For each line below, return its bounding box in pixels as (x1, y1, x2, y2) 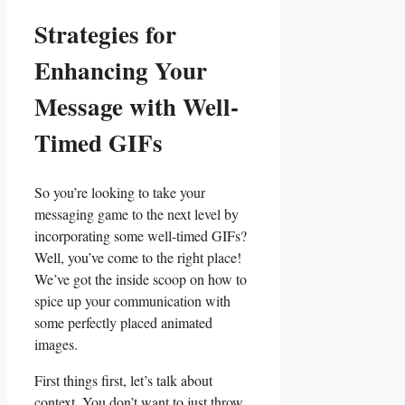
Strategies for (34, 16, 176, 52)
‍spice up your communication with (34, 290, 231, 310)
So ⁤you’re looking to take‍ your (34, 182, 205, 202)
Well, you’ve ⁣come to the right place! (34, 247, 241, 267)
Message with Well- (34, 89, 239, 125)
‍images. (34, 334, 78, 353)
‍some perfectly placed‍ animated (34, 312, 212, 332)
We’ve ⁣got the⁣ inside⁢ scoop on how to (34, 268, 247, 288)
